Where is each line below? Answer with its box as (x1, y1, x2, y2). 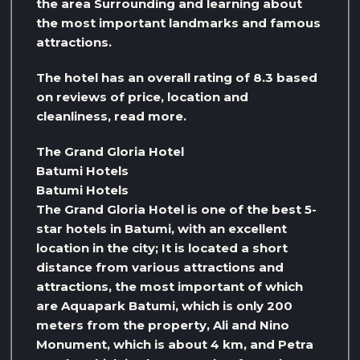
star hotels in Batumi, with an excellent (36, 221, 287, 237)
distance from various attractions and (36, 260, 284, 276)
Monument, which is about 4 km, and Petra (36, 337, 313, 353)
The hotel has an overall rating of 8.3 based (36, 70, 317, 86)
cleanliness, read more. (36, 108, 186, 125)
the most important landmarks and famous (36, 15, 321, 31)
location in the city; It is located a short (36, 240, 288, 256)
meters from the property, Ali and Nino (36, 317, 289, 333)
